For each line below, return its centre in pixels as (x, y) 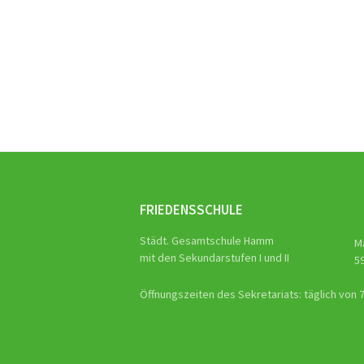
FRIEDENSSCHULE (191, 210)
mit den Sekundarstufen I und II (214, 258)
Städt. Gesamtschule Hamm (207, 240)
